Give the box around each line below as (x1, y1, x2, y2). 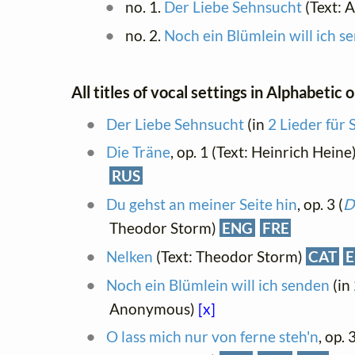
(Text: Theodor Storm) (152, 246, 306, 265)
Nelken (105, 246, 153, 265)
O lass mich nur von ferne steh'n (105, 327, 319, 346)
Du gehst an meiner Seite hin (105, 195, 297, 214)
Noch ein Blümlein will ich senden (105, 275, 330, 294)
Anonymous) (109, 299, 198, 318)
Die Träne (105, 143, 170, 162)
